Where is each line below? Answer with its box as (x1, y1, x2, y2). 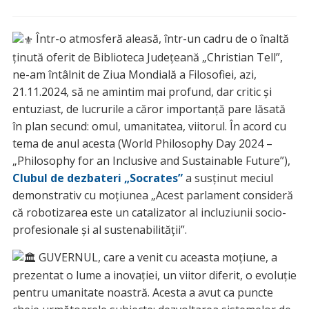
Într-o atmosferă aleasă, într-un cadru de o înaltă (32, 31, 289, 47)
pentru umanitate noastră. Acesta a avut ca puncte (12, 284, 273, 300)
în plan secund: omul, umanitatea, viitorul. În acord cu (12, 118, 286, 134)
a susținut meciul (182, 170, 273, 186)
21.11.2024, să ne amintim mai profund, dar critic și (12, 83, 272, 99)
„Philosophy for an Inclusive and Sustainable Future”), (12, 152, 290, 168)
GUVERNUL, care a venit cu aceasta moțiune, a (35, 249, 277, 265)
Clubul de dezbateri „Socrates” (12, 170, 183, 186)
